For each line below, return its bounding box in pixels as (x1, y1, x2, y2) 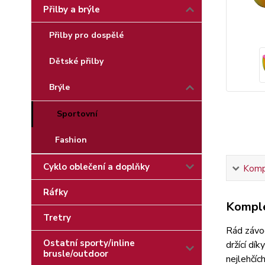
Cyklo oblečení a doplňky (43, 161, 150, 173)
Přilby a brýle (43, 4, 100, 15)
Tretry (43, 212, 71, 224)
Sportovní (57, 108, 98, 119)
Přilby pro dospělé (49, 30, 124, 41)
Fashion (55, 134, 87, 146)
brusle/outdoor (43, 248, 108, 260)
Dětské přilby (49, 56, 104, 67)
